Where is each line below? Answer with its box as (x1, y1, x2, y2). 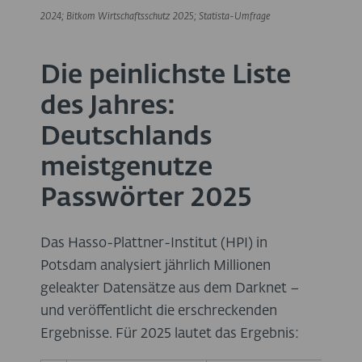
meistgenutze (40, 155, 213, 182)
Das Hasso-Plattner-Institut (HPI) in (40, 237, 267, 251)
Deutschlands (40, 124, 212, 151)
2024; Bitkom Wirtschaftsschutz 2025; (40, 12, 199, 23)
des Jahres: (40, 94, 175, 120)
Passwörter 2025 (40, 186, 251, 213)
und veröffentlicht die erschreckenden (40, 305, 277, 319)
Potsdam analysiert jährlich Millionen (40, 259, 271, 274)
